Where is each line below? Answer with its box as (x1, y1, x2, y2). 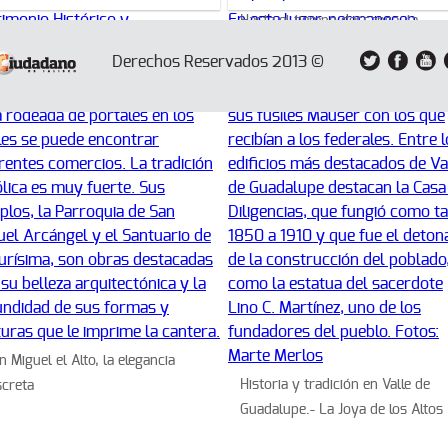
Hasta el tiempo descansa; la (240, 14, 418, 28)
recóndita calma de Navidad (240, 39, 414, 53)
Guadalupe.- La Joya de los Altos (240, 403, 443, 417)
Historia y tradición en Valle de (240, 378, 430, 392)
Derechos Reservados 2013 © (112, 54, 325, 70)
